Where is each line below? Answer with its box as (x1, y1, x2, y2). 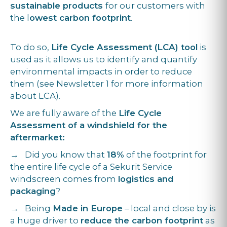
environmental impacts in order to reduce (10, 66, 192, 77)
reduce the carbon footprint (81, 215, 203, 226)
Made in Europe (53, 203, 123, 214)
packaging (10, 186, 56, 197)
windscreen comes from (10, 174, 118, 184)
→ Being (10, 203, 53, 214)
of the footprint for (124, 149, 207, 160)
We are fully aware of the (10, 108, 119, 119)
